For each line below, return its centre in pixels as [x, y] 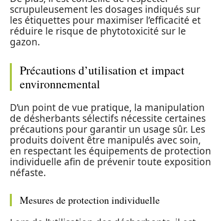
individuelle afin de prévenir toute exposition [110, 162]
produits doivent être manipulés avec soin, [105, 140]
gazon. [25, 42]
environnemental [60, 84]
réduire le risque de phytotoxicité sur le [98, 31]
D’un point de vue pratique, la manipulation [107, 107]
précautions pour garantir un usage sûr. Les [108, 129]
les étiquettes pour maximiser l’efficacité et [105, 20]
